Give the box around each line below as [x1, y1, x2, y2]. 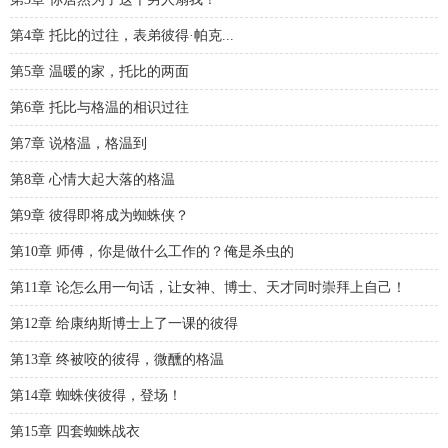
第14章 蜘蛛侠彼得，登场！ [10, 388, 182, 403]
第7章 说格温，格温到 [10, 136, 147, 151]
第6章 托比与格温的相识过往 [10, 100, 189, 115]
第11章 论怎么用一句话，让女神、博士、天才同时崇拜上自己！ [10, 280, 406, 295]
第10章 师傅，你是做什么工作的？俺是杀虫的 [10, 244, 294, 259]
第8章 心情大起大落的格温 [10, 172, 175, 187]
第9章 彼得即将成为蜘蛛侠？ [10, 208, 189, 223]
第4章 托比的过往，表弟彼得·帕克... [10, 28, 234, 43]
